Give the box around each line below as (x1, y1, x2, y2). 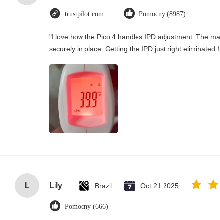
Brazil (95, 182, 112, 190)
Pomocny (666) (65, 203, 108, 210)
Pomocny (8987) (139, 10, 186, 18)
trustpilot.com (65, 10, 104, 18)
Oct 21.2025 (140, 182, 179, 190)
